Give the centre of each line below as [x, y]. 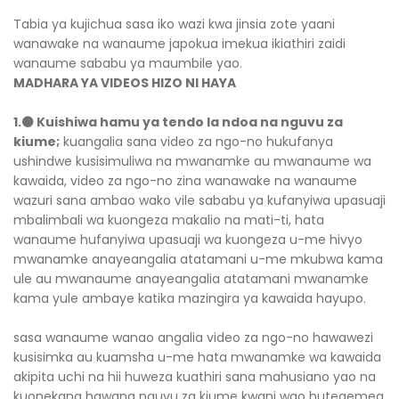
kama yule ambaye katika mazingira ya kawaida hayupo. [190, 298]
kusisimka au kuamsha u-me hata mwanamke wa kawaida [197, 357]
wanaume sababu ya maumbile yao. [128, 63]
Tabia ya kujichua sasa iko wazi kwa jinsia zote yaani [174, 24]
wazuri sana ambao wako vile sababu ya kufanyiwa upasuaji [199, 200]
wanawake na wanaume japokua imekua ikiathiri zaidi [179, 44]
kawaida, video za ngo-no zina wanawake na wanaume [185, 181]
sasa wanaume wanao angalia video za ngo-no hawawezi [193, 338]
